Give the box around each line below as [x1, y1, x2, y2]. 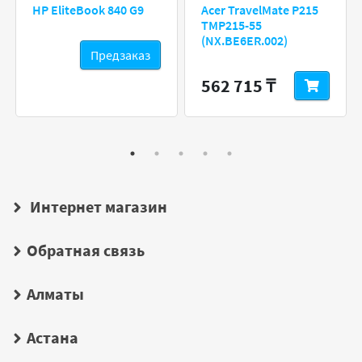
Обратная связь [27, 240, 145, 260]
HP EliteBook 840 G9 [32, 2, 144, 18]
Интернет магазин [27, 196, 167, 217]
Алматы [27, 284, 84, 304]
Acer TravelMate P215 [201, 2, 318, 18]
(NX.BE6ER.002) [201, 32, 288, 48]
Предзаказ [90, 47, 150, 63]
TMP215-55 [201, 17, 262, 33]
